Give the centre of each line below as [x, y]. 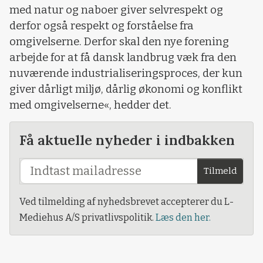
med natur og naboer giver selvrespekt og [116, 10]
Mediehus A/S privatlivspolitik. [87, 218]
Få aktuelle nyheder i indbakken [127, 140]
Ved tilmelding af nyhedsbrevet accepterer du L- [127, 202]
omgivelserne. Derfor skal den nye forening [119, 41]
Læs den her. [183, 218]
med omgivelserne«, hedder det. [90, 105]
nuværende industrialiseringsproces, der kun [126, 73]
